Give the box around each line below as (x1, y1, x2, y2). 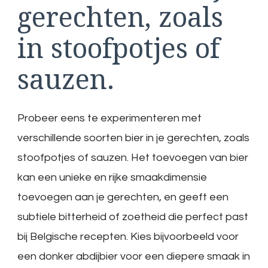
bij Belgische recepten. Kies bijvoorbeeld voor (17, 230, 239, 242)
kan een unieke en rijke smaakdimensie (17, 171, 207, 183)
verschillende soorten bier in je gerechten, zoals (17, 132, 249, 144)
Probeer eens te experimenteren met (17, 112, 202, 124)
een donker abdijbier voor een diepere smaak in (17, 250, 250, 262)
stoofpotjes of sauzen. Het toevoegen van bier (17, 151, 248, 163)
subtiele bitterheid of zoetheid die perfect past (17, 211, 248, 223)
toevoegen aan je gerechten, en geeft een (17, 191, 229, 203)
